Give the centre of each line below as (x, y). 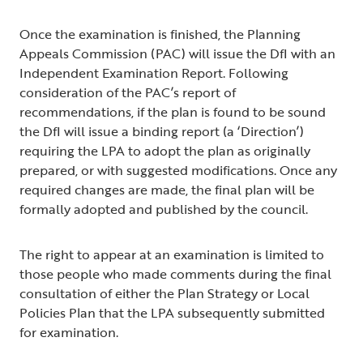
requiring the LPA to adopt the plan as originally (165, 151)
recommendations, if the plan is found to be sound (173, 112)
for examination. (72, 333)
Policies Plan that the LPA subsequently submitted (172, 313)
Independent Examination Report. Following (154, 73)
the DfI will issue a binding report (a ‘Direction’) (162, 132)
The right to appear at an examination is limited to (172, 255)
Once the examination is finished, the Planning (160, 34)
